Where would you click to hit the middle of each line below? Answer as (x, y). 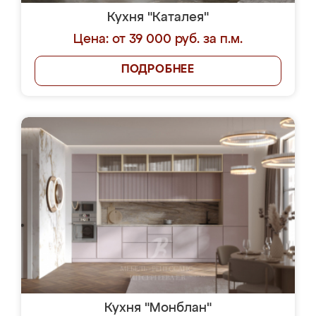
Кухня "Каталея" (158, 18)
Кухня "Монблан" (158, 308)
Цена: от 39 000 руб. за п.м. (158, 39)
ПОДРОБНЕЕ (158, 70)
